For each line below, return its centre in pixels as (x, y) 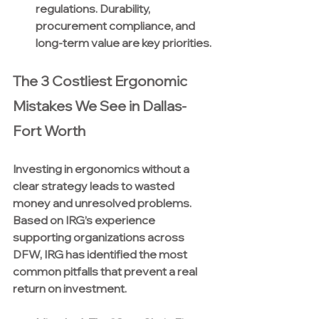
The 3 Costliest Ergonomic (101, 81)
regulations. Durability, (94, 9)
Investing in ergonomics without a (102, 169)
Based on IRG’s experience (85, 220)
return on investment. (70, 289)
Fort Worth (49, 131)
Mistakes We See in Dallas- (100, 106)
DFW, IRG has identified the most (101, 255)
